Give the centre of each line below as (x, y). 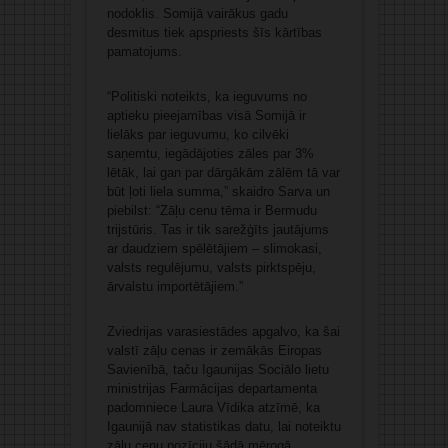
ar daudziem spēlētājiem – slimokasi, (214, 249)
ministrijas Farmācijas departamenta (211, 389)
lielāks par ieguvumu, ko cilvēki (197, 135)
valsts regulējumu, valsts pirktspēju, (211, 268)
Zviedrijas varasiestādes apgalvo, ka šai (223, 332)
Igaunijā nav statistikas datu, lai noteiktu (223, 427)
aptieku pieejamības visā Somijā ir (206, 116)
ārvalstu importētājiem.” (174, 287)
